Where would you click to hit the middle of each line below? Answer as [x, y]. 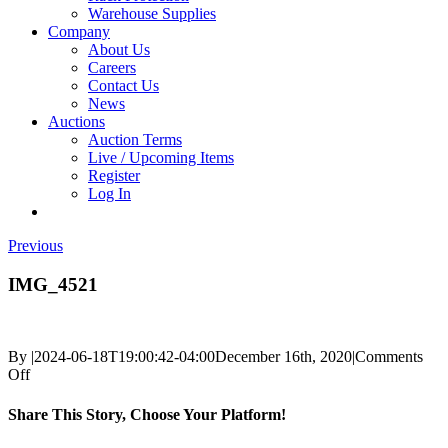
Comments [389, 357]
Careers [112, 67]
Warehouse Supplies [152, 13]
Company [79, 31]
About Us [119, 49]
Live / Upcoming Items [161, 157]
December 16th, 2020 [283, 357]
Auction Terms [135, 139]
